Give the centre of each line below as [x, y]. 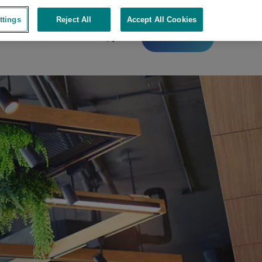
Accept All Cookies [162, 20]
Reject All [74, 20]
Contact [178, 38]
